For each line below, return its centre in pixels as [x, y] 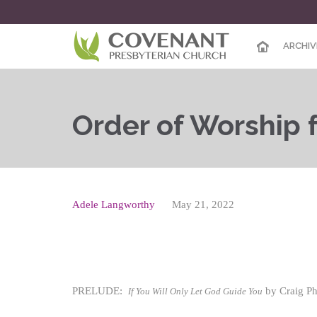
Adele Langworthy [114, 204]
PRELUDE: [100, 291]
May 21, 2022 [203, 204]
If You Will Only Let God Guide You [195, 291]
